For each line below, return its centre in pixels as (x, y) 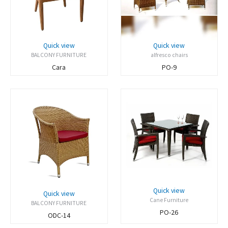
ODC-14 (59, 216)
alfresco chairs (169, 55)
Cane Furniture (169, 200)
